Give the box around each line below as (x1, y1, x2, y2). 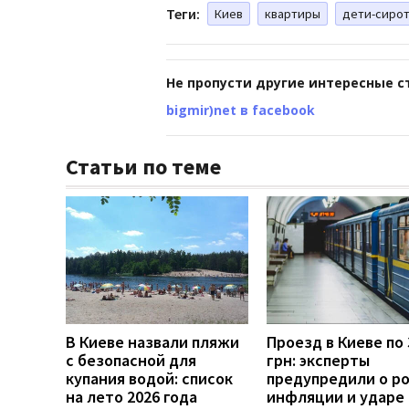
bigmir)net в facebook (166, 100, 315, 119)
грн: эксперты (267, 349, 370, 371)
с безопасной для (66, 349, 196, 371)
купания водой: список (66, 367, 233, 389)
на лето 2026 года (66, 385, 197, 407)
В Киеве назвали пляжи (66, 330, 239, 352)
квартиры (265, 5, 320, 22)
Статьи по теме (66, 152, 221, 181)
